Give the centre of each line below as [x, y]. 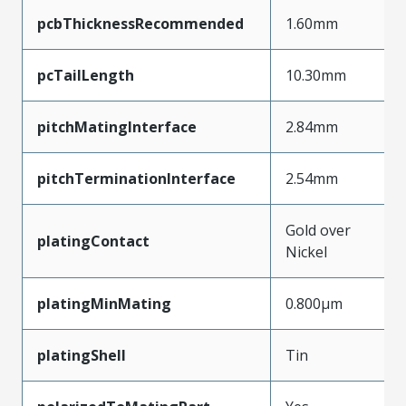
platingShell [82, 355]
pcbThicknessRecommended [140, 23]
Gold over [318, 230]
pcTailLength [86, 75]
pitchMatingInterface [117, 126]
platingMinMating [104, 303]
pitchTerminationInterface [136, 178]
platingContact [93, 241]
